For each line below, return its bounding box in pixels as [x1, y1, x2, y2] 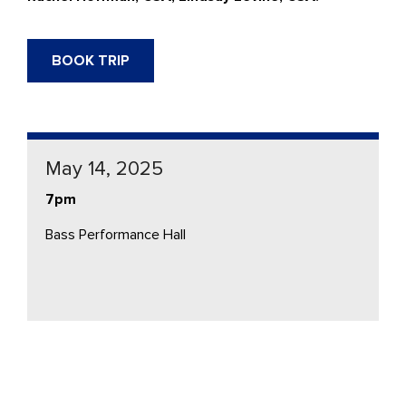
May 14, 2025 [45, 156, 163, 181]
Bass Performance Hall [45, 225, 186, 244]
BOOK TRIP [52, 51, 130, 70]
